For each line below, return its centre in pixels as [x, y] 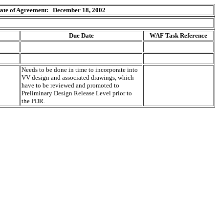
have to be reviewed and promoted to [70, 85]
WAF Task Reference [178, 35]
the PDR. [33, 101]
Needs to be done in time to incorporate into [80, 70]
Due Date [81, 35]
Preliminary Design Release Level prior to [77, 93]
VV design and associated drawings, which [78, 77]
